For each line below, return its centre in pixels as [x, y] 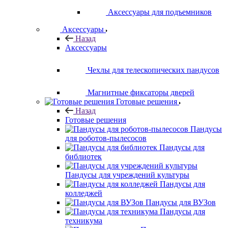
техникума [84, 221]
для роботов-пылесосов [106, 138]
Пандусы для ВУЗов [181, 202]
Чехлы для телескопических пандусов [153, 70]
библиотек [83, 156]
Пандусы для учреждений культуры [127, 175]
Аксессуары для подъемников [160, 12]
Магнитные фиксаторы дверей [141, 92]
